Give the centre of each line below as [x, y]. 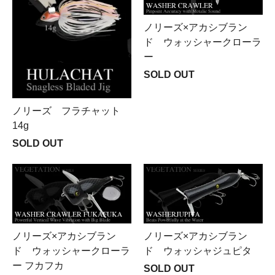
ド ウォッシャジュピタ [198, 251]
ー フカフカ [38, 266]
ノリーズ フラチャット [66, 111]
